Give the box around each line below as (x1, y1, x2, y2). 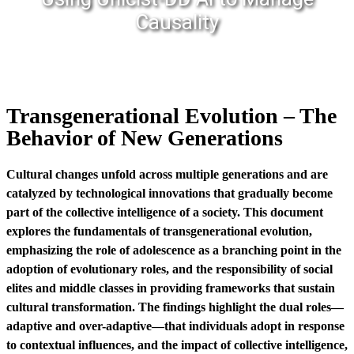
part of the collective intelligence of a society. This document (6, 205, 323, 219)
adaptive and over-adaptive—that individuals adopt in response (6, 319, 345, 333)
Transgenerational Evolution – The (6, 104, 337, 128)
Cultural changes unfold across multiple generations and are (6, 168, 328, 181)
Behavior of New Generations (6, 126, 283, 150)
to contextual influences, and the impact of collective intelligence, (6, 338, 348, 352)
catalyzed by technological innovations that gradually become (6, 186, 333, 200)
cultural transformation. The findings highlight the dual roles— (6, 300, 344, 314)
